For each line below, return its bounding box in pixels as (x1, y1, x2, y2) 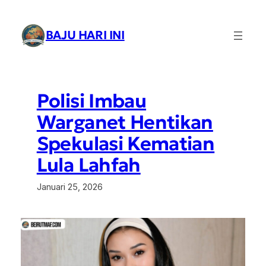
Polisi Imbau (36, 88, 147, 113)
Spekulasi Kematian (36, 131, 215, 156)
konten (4, 33, 32, 43)
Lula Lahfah (36, 153, 141, 177)
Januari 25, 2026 (36, 181, 103, 192)
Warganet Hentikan (36, 110, 213, 134)
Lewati (4, 5, 31, 16)
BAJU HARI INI (45, 27, 125, 43)
